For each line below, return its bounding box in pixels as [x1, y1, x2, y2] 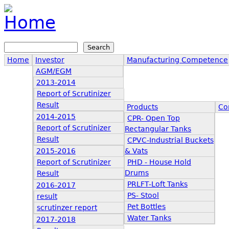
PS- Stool [127, 191, 159, 199]
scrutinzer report [37, 203, 97, 212]
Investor [35, 56, 64, 64]
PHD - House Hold [127, 158, 191, 166]
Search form [4, 43, 77, 55]
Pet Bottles [127, 202, 166, 211]
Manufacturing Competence [127, 56, 228, 64]
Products [127, 103, 158, 111]
